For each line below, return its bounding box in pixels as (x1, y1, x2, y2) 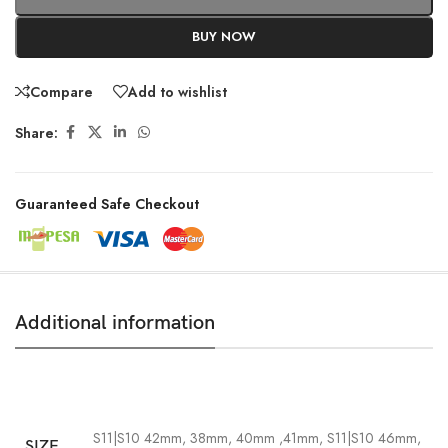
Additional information (15, 310, 215, 335)
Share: (15, 122, 58, 143)
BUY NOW (192, 27, 256, 46)
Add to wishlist (128, 81, 227, 102)
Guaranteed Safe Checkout (15, 194, 199, 215)
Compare (30, 81, 93, 102)
